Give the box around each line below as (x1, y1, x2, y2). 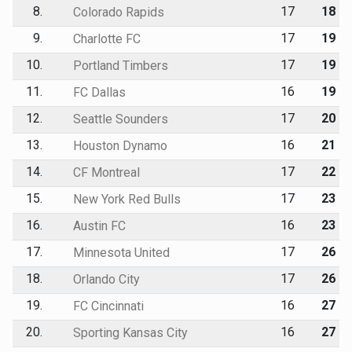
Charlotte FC (69, 31, 141, 46)
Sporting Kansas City (69, 324, 188, 340)
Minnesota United (69, 244, 170, 260)
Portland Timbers (69, 57, 168, 73)
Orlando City (69, 271, 140, 287)
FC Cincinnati (69, 298, 144, 313)
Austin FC (69, 218, 126, 233)
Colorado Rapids (69, 4, 164, 20)
